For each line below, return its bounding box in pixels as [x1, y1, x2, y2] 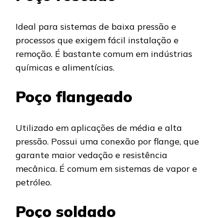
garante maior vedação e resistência [16, 149, 167, 161]
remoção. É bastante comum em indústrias [16, 48, 192, 59]
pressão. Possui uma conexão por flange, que [16, 135, 199, 147]
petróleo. [16, 176, 52, 188]
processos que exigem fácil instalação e [16, 34, 179, 46]
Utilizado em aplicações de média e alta [16, 122, 182, 133]
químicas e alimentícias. [16, 61, 114, 73]
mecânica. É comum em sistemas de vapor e [16, 163, 197, 174]
